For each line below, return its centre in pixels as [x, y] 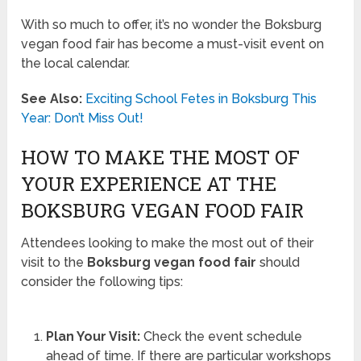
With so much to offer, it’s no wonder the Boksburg [172, 25]
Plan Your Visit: [93, 337]
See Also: [52, 99]
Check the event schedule [221, 337]
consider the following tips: [102, 282]
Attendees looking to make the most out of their [168, 243]
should [278, 263]
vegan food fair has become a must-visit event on [173, 44]
